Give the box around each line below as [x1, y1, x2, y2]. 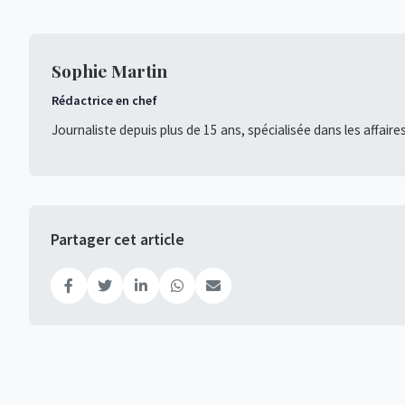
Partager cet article [51, 230, 184, 250]
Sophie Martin [52, 59, 167, 82]
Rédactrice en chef [52, 92, 157, 108]
